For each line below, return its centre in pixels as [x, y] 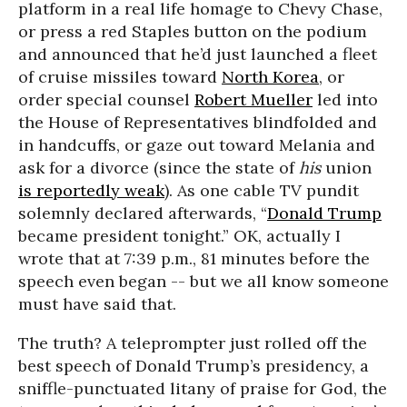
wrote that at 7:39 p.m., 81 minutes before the [194, 258]
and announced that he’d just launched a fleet [198, 54]
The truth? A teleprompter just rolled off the [193, 343]
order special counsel [106, 99]
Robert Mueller [253, 99]
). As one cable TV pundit [262, 190]
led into [345, 99]
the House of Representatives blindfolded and [198, 122]
